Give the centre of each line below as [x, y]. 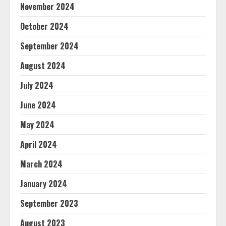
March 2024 [41, 164]
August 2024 [43, 66]
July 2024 [37, 85]
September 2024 [49, 46]
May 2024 [37, 125]
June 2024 [38, 105]
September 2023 [49, 203]
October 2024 [44, 26]
